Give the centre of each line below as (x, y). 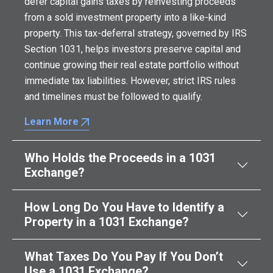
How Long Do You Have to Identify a (124, 207)
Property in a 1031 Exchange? (107, 222)
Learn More (53, 122)
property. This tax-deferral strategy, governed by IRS (136, 33)
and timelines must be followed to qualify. (113, 97)
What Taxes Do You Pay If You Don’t (124, 257)
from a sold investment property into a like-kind (125, 17)
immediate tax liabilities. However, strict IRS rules (130, 81)
